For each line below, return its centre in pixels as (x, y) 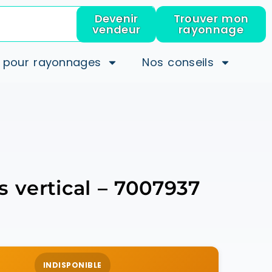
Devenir (116, 19)
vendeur (117, 29)
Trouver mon (211, 19)
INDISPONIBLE (72, 265)
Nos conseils (178, 62)
